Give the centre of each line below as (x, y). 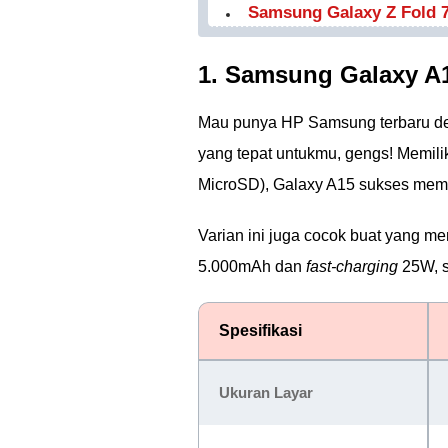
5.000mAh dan (252, 266)
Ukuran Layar (266, 392)
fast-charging (352, 266)
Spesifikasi (260, 330)
